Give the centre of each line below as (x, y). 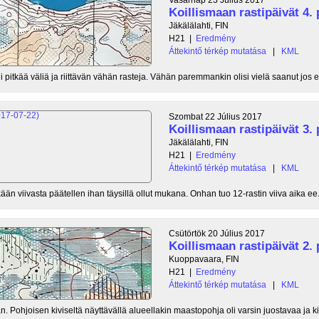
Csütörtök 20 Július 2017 (217, 233)
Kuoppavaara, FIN (204, 259)
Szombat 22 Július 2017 (215, 116)
